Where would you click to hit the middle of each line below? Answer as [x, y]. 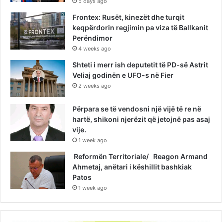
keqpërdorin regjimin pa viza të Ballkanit [140, 27]
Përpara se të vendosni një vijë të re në [137, 109]
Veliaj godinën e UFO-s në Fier [123, 75]
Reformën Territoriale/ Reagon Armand [140, 156]
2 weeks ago [95, 85]
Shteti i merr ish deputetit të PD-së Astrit [141, 64]
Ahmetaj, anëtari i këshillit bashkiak [132, 166]
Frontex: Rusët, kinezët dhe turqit [128, 17]
